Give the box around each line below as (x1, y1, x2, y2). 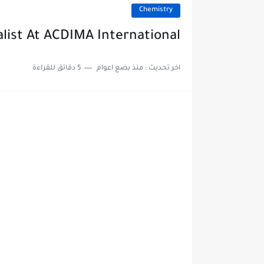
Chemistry (138, 6, 173, 14)
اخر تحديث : (143, 65, 180, 72)
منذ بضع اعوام (96, 65, 143, 72)
